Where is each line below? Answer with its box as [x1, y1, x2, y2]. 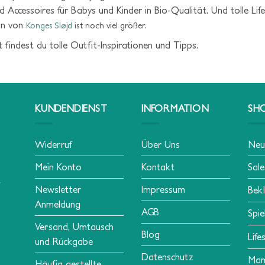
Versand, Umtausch [35, 221, 114, 232]
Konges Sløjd [25, 20, 72, 30]
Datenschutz [141, 251, 193, 262]
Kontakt [141, 161, 174, 172]
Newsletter [35, 183, 81, 195]
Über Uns [141, 138, 180, 150]
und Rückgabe [35, 235, 93, 247]
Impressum [141, 183, 185, 195]
